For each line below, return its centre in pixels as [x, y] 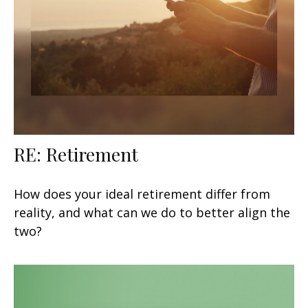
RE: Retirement [76, 154]
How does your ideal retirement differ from [142, 194]
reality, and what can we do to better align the [152, 213]
